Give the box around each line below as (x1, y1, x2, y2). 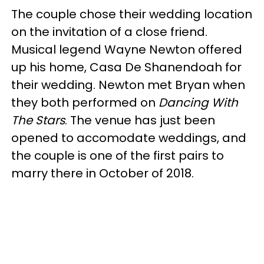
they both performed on (11, 94, 159, 111)
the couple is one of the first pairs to (11, 147, 224, 164)
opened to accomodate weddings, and (11, 130, 246, 146)
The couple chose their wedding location (11, 6, 252, 22)
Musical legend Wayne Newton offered (11, 41, 242, 58)
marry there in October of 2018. (11, 165, 194, 181)
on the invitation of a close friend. (11, 24, 207, 40)
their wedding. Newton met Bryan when (11, 77, 245, 93)
